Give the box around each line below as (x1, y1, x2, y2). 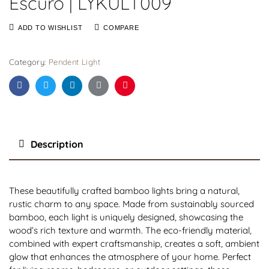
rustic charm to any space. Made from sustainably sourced (9, 198, 254, 210)
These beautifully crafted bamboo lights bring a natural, (9, 184, 240, 196)
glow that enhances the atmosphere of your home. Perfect (9, 250, 251, 262)
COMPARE (103, 23, 139, 31)
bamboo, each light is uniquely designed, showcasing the (9, 211, 243, 223)
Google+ (97, 89, 131, 101)
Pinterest (124, 89, 160, 101)
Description (31, 138, 83, 150)
